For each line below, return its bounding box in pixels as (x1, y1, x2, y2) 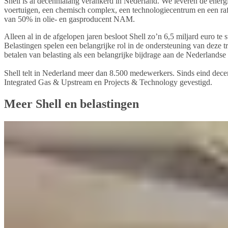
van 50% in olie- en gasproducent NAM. (4, 14, 135, 23)
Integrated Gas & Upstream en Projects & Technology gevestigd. (4, 77, 212, 87)
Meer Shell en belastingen (4, 97, 139, 110)
